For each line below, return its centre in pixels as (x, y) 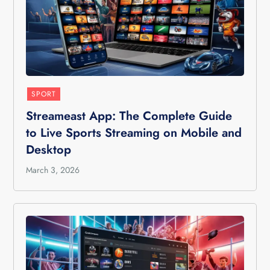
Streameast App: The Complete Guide (129, 116)
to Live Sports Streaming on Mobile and (134, 133)
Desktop (49, 150)
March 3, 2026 (53, 170)
